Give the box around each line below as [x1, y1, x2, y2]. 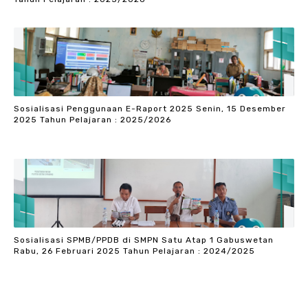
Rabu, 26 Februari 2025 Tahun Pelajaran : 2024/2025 [14, 245, 255, 256]
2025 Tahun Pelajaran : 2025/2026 [14, 114, 171, 124]
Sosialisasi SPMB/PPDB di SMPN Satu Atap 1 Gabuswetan [14, 234, 274, 245]
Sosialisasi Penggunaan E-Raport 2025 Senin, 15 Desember [14, 103, 286, 113]
